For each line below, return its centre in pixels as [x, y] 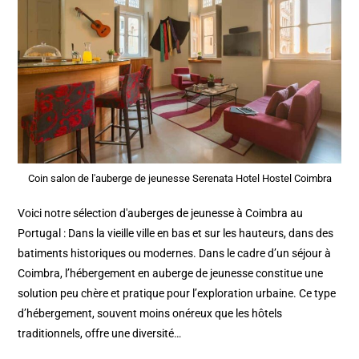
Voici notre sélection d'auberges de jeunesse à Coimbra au [161, 213]
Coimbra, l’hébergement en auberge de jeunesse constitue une [171, 273]
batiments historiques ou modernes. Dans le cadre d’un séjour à [175, 253]
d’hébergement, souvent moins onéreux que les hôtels [150, 313]
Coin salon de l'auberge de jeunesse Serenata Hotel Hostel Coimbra [179, 178]
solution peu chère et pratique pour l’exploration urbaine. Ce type [177, 293]
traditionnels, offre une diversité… [100, 333]
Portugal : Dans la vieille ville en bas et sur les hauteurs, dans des [176, 233]
